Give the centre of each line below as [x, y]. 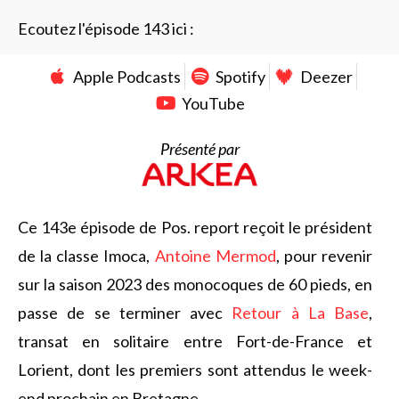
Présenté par [199, 149]
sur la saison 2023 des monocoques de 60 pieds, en [195, 284]
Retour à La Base [300, 313]
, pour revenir [324, 256]
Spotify [240, 77]
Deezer [326, 77]
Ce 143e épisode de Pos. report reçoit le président [195, 227]
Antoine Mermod [215, 256]
